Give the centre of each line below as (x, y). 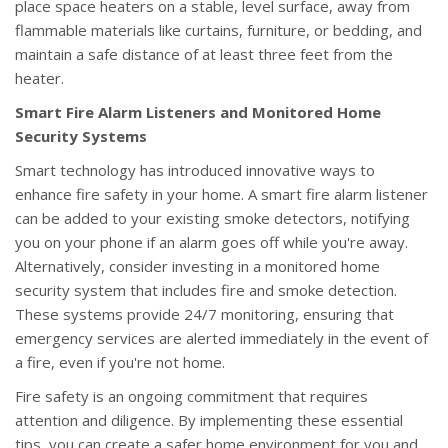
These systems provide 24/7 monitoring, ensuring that (204, 314)
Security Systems (81, 136)
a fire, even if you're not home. (120, 362)
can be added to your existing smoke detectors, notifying (212, 218)
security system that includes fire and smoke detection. (206, 290)
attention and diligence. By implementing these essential (209, 420)
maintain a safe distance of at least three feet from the (204, 54)
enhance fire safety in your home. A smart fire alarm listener (221, 194)
